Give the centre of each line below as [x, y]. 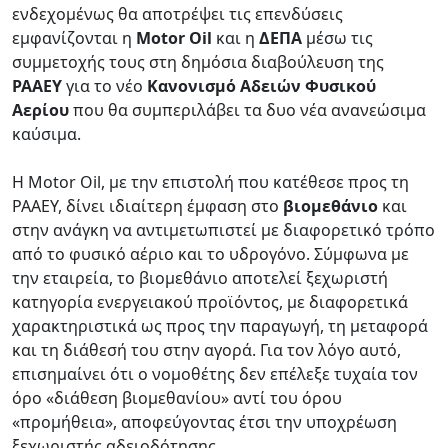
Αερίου [40, 109]
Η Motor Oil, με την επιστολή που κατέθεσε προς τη [210, 181]
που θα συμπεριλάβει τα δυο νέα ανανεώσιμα [247, 109]
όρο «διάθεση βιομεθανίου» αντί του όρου [177, 397]
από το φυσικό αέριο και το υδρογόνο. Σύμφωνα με [210, 253]
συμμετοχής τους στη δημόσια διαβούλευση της [198, 61]
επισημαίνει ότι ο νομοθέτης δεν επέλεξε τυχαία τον [215, 373]
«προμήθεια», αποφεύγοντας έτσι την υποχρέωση [204, 421]
